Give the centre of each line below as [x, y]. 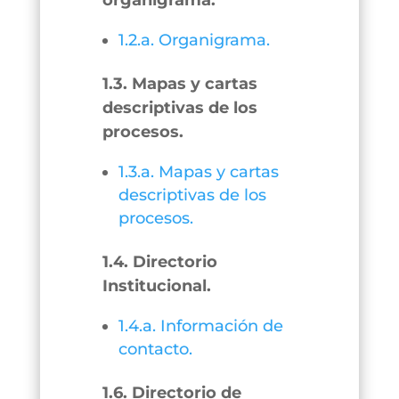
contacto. [155, 349]
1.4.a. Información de [200, 326]
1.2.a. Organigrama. [194, 40]
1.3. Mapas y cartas [179, 84]
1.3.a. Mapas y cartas [198, 172]
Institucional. [156, 286]
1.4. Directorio [159, 262]
